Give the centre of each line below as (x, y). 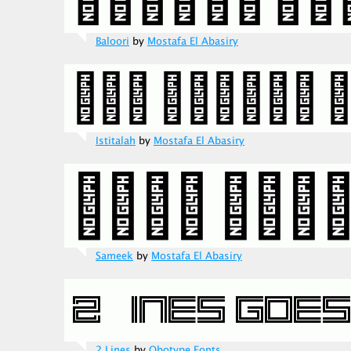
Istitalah (116, 141)
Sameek (114, 256)
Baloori (112, 42)
